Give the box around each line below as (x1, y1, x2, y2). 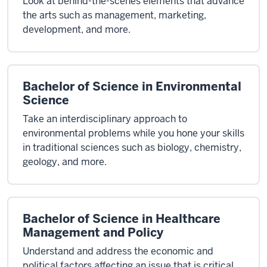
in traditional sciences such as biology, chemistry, (23, 141, 241, 154)
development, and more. (23, 23, 131, 36)
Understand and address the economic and (23, 245, 213, 257)
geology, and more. (23, 156, 107, 168)
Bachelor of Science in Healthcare (23, 211, 221, 226)
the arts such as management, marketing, (23, 9, 206, 21)
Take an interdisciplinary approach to (23, 113, 187, 125)
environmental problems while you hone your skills (23, 127, 244, 139)
